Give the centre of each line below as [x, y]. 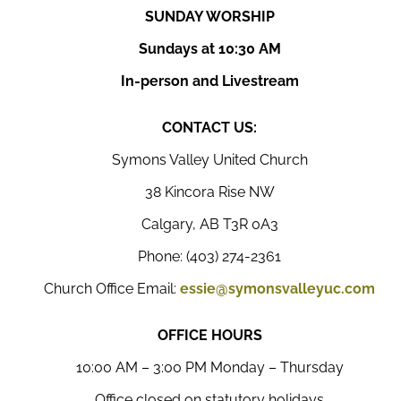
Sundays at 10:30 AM [209, 49]
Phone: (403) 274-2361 [209, 256]
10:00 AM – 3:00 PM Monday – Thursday [209, 367]
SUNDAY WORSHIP [209, 17]
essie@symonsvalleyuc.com [277, 289]
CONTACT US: [209, 128]
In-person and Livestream [209, 81]
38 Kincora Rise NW [209, 192]
